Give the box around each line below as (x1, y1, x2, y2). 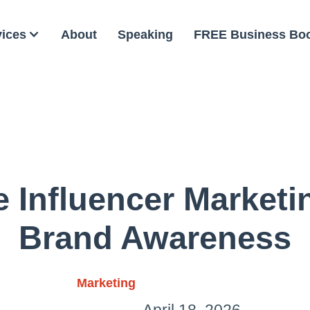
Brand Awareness (19, 220, 291, 256)
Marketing (76, 276, 136, 290)
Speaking (118, 27, 173, 42)
